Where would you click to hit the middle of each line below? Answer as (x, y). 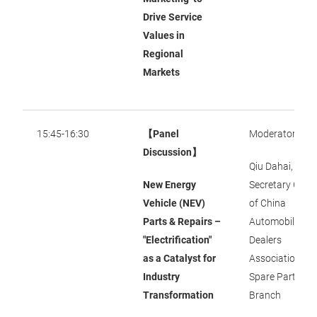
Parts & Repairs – (182, 221)
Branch (265, 295)
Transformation (178, 295)
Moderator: (273, 134)
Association (275, 258)
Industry (161, 277)
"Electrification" (177, 240)
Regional (163, 54)
